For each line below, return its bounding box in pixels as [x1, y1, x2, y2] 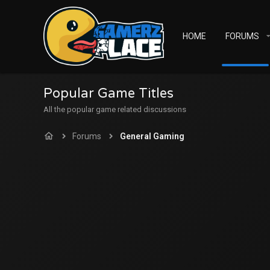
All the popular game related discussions [43, 105, 186, 114]
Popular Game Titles [43, 86, 174, 101]
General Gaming [119, 131, 184, 141]
